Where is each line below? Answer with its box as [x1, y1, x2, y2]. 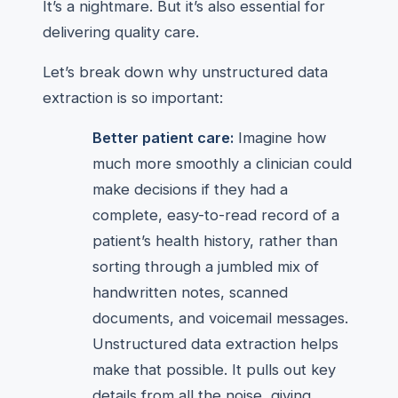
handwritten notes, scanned [92, 283, 288, 301]
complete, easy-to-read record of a [92, 206, 339, 224]
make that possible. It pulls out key [92, 361, 336, 378]
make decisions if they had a [92, 180, 288, 198]
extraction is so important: [43, 89, 223, 107]
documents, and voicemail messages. [92, 309, 348, 327]
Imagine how [234, 129, 327, 147]
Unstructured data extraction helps [92, 335, 338, 353]
